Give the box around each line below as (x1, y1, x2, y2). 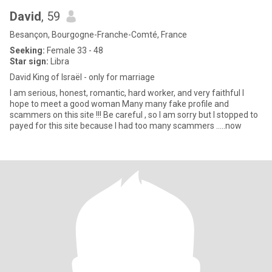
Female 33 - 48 (45, 46, 103, 55)
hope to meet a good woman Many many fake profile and (10, 99, 122, 109)
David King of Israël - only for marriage (10, 72, 155, 82)
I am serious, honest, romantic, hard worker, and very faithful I (10, 88, 242, 98)
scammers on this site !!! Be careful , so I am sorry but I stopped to (10, 110, 258, 120)
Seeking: (10, 46, 45, 55)
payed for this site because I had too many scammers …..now (10, 121, 242, 131)
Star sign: (10, 56, 49, 66)
